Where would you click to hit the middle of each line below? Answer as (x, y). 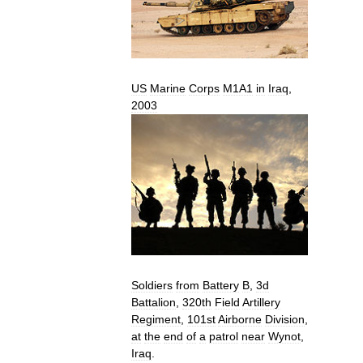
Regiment (156, 320)
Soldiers (152, 286)
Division (285, 320)
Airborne (240, 320)
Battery (221, 286)
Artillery (261, 303)
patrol (224, 337)
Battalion (154, 303)
